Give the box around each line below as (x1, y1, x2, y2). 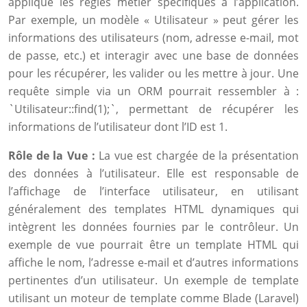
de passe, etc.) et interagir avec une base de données (8, 48, 299, 63)
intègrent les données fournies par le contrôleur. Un (8, 219, 299, 234)
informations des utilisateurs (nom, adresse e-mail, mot (8, 30, 299, 45)
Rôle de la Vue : (8, 148, 99, 163)
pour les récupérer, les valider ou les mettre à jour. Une (8, 66, 299, 81)
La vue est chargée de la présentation (99, 148, 299, 163)
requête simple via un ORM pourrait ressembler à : (8, 84, 299, 99)
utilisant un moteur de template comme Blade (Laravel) (8, 291, 299, 306)
